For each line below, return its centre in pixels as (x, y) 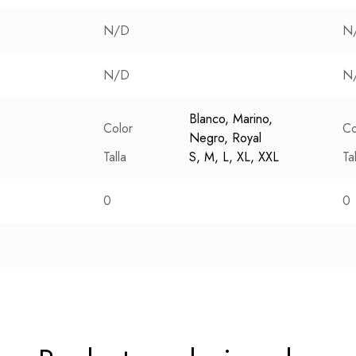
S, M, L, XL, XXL (234, 157)
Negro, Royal (225, 138)
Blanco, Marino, (231, 119)
